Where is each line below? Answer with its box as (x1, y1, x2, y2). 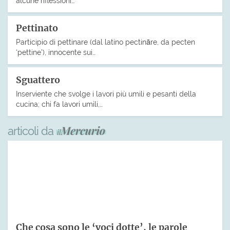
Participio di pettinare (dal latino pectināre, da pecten (16, 37, 195, 47)
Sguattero (16, 74, 60, 86)
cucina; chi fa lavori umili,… (16, 99, 103, 108)
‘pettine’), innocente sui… (16, 48, 95, 57)
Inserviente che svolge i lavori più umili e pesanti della (16, 89, 196, 98)
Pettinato (16, 23, 58, 34)
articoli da (8, 124, 56, 138)
